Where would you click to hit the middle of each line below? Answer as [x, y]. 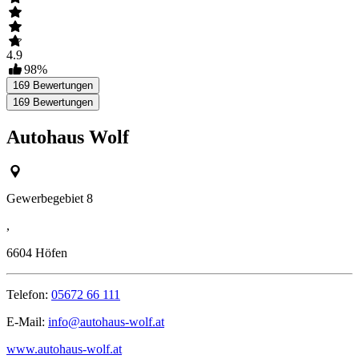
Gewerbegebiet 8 [50, 199]
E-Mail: [27, 322]
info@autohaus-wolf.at [106, 322]
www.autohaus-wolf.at [64, 349]
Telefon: [29, 295]
